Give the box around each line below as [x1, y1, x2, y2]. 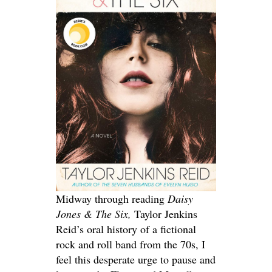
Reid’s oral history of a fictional [56, 222, 196, 236]
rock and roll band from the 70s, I [56, 237, 205, 251]
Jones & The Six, [56, 206, 134, 221]
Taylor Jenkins [134, 206, 197, 221]
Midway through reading [56, 191, 168, 206]
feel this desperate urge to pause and [56, 252, 216, 267]
